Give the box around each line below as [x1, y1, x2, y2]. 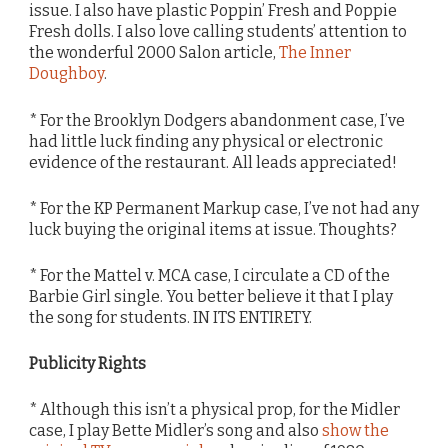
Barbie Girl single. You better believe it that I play [29, 286, 393, 306]
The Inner [279, 43, 351, 63]
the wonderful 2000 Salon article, [29, 43, 279, 63]
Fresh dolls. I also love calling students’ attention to [29, 22, 407, 42]
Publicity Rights [29, 354, 146, 374]
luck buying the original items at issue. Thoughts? [29, 219, 397, 239]
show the [322, 421, 389, 441]
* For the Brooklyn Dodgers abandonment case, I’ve [29, 110, 405, 130]
